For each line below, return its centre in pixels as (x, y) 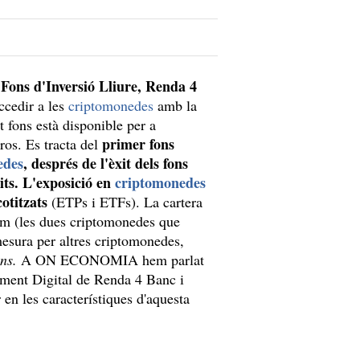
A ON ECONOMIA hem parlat (110, 260)
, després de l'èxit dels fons (106, 163)
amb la (175, 105)
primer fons (138, 144)
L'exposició (57, 182)
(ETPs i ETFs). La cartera (125, 202)
